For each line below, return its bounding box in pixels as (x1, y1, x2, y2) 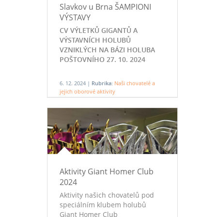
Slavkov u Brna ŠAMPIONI (59, 1, 151, 12)
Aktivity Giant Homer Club (59, 166, 154, 177)
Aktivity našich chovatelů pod (59, 190, 154, 200)
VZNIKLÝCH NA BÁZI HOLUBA (59, 45, 155, 54)
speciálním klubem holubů (59, 200, 146, 209)
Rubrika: (91, 79, 113, 87)
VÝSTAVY (59, 12, 91, 23)
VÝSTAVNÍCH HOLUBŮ (59, 35, 131, 45)
